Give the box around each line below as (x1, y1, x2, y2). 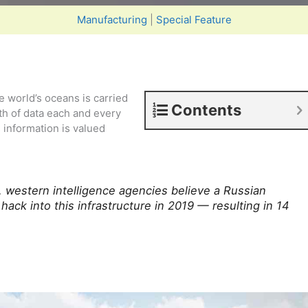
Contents (170, 101, 241, 119)
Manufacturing (76, 13, 147, 26)
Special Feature (155, 13, 232, 26)
